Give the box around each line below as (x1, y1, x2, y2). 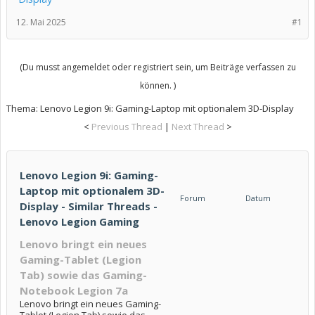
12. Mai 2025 (16, 16, 66, 28)
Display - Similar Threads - (20, 199, 157, 213)
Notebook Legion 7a (20, 283, 128, 297)
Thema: (6, 102, 40, 115)
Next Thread (171, 120, 224, 133)
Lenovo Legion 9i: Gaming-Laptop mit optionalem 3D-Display (40, 102, 294, 115)
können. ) (139, 79, 176, 91)
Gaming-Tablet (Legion (20, 252, 141, 266)
